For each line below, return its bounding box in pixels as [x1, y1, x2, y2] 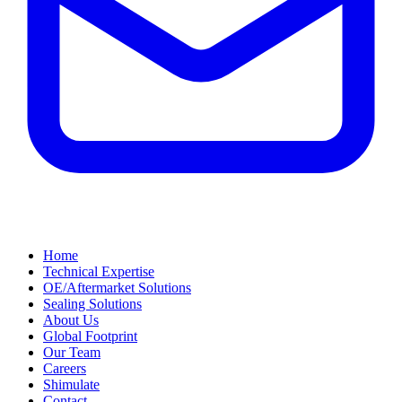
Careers [43, 361, 86, 377]
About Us [43, 312, 99, 328]
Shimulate [43, 377, 100, 393]
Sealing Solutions [43, 296, 142, 312]
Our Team [43, 345, 100, 361]
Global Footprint [43, 328, 137, 345]
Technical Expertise [43, 264, 154, 280]
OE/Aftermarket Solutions [43, 280, 191, 296]
